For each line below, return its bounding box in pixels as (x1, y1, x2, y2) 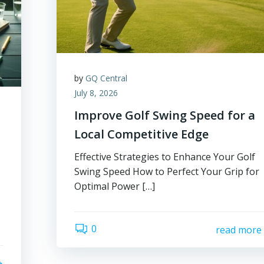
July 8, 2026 (74, 87, 118, 98)
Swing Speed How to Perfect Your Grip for (74, 165, 260, 178)
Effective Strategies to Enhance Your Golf (74, 150, 256, 163)
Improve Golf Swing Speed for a (74, 107, 256, 123)
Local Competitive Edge (74, 126, 209, 142)
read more (215, 223, 262, 236)
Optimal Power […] (74, 180, 156, 193)
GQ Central (85, 72, 128, 84)
